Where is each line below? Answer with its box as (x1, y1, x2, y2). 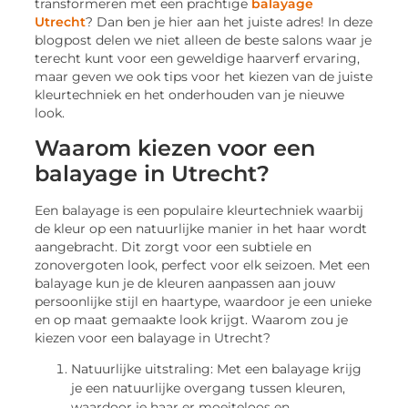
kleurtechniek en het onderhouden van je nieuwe (35, 87, 345, 103)
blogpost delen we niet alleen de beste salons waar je (35, 33, 372, 48)
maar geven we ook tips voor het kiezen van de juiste (35, 69, 373, 85)
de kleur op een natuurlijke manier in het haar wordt (35, 220, 368, 236)
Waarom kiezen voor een (35, 134, 316, 161)
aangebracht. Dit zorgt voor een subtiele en (35, 239, 312, 254)
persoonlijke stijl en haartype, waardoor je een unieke (35, 293, 372, 309)
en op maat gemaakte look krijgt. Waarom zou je (35, 311, 349, 327)
